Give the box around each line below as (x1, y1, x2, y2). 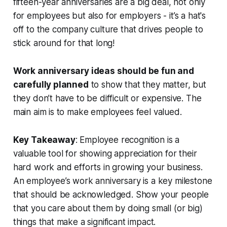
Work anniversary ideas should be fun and (13, 66, 194, 77)
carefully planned (13, 80, 89, 90)
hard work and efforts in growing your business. (13, 162, 203, 173)
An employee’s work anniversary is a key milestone (13, 176, 212, 186)
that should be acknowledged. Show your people (13, 190, 209, 200)
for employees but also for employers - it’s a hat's (13, 11, 206, 21)
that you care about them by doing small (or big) (13, 203, 203, 214)
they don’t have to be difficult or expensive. (13, 93, 186, 104)
